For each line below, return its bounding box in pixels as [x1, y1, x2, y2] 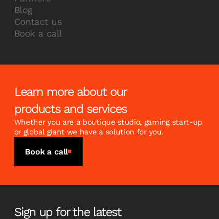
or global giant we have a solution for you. [14, 127, 164, 136]
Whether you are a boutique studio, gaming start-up [14, 117, 203, 127]
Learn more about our [14, 84, 127, 99]
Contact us [14, 16, 62, 28]
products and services [14, 101, 127, 116]
